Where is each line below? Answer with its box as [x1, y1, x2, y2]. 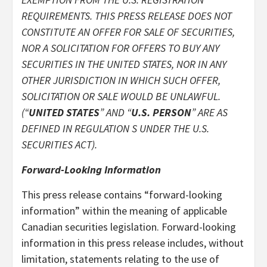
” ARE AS [191, 105, 228, 119]
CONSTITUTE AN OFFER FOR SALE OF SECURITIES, [21, 24, 235, 39]
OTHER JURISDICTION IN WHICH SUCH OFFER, [21, 73, 221, 87]
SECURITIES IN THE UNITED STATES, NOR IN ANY [21, 57, 226, 71]
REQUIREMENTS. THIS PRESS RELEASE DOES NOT [21, 8, 232, 23]
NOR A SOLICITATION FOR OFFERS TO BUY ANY [21, 41, 219, 55]
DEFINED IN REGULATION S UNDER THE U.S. [21, 121, 209, 135]
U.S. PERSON [131, 105, 191, 119]
